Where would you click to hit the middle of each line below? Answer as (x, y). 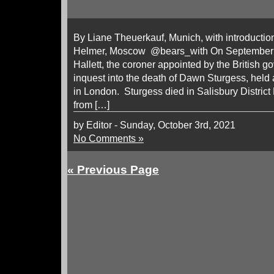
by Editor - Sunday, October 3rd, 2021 (154, 125)
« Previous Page (113, 170)
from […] (91, 105)
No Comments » (109, 138)
